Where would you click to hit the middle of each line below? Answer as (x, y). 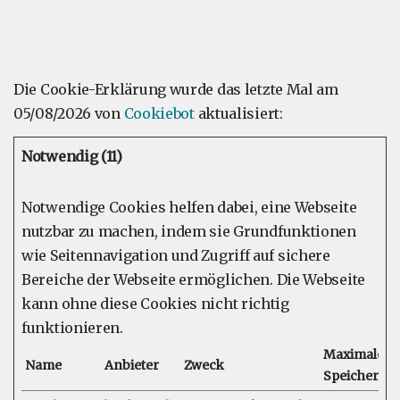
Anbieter (132, 365)
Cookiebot (159, 113)
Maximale (354, 354)
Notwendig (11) (72, 156)
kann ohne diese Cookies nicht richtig (155, 304)
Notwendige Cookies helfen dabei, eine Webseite (189, 207)
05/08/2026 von (69, 113)
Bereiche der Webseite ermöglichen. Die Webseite (193, 279)
